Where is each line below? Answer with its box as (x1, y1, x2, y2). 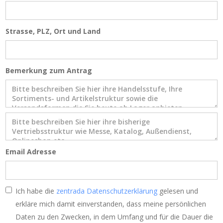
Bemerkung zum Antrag (5, 66, 93, 75)
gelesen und (157, 186, 199, 196)
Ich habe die (15, 186, 57, 196)
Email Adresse (5, 147, 57, 156)
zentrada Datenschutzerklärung (56, 186, 158, 196)
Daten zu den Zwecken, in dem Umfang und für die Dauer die (15, 212, 214, 222)
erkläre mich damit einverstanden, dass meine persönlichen (15, 199, 207, 209)
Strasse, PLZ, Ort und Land (5, 26, 101, 36)
